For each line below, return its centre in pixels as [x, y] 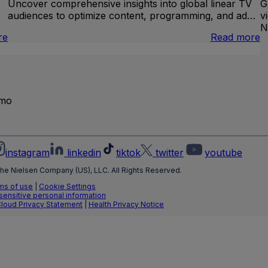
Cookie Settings [67, 187]
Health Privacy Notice [126, 205]
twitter [170, 153]
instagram [28, 153]
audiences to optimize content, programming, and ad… [132, 16]
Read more [235, 37]
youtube [223, 153]
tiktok [128, 153]
